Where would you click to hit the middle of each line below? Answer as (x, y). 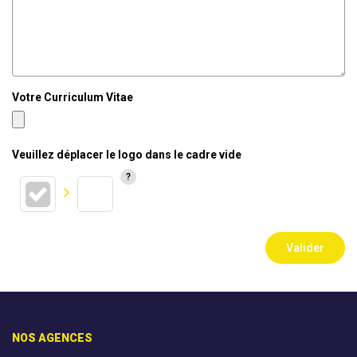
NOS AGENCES (52, 338)
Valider (305, 248)
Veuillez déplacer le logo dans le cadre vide (127, 155)
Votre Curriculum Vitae (73, 97)
